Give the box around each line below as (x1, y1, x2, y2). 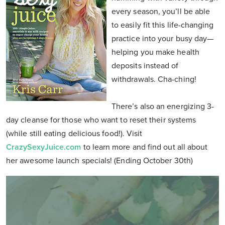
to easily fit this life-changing (111, 20, 214, 31)
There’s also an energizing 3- (111, 101, 214, 112)
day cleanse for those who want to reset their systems (6, 115, 196, 126)
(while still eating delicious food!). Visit (6, 129, 143, 139)
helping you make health (111, 47, 199, 58)
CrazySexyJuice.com (6, 142, 81, 153)
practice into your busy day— (111, 34, 214, 44)
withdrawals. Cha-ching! (111, 74, 196, 85)
